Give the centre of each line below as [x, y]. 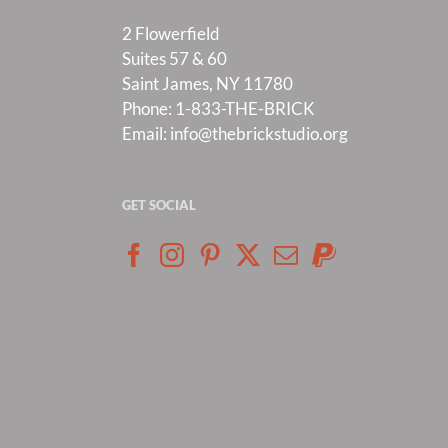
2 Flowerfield [171, 33]
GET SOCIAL [159, 205]
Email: [146, 133]
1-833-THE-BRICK [245, 108]
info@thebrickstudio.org [259, 133]
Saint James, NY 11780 [207, 83]
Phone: [148, 108]
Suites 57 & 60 [174, 58]
